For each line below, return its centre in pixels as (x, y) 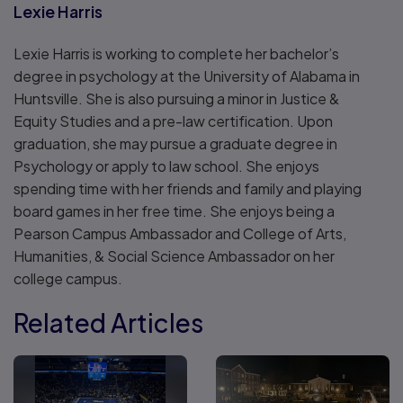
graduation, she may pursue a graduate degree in (175, 144)
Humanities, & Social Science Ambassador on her (174, 256)
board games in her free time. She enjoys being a (174, 211)
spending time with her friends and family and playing (188, 189)
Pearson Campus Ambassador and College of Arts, (180, 234)
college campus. (68, 279)
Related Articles (108, 323)
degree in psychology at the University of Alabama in (187, 76)
